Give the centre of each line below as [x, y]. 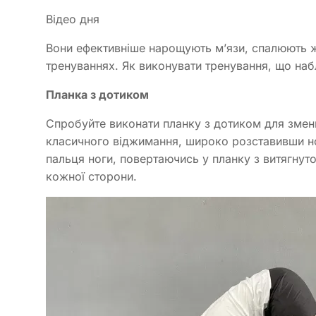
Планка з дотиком [97, 94]
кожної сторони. [91, 176]
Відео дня [73, 19]
